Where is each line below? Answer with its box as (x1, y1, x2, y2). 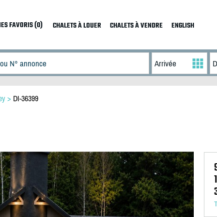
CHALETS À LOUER (52, 20, 101, 31)
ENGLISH (171, 20, 194, 31)
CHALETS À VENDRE (109, 20, 163, 31)
